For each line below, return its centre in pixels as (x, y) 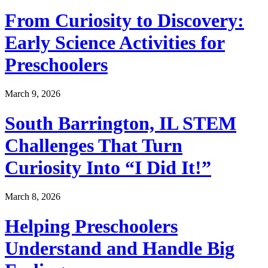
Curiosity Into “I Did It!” (108, 167)
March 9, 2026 (33, 94)
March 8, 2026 (33, 197)
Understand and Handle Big (120, 248)
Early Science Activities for (115, 42)
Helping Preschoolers (91, 226)
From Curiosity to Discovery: (124, 20)
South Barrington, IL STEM (121, 123)
